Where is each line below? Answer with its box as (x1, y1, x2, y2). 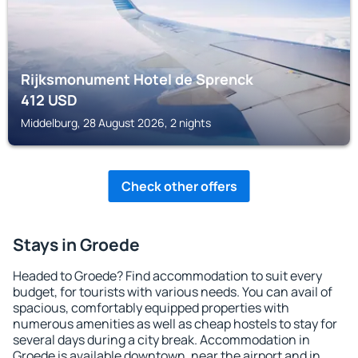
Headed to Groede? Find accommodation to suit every (13, 267, 322, 284)
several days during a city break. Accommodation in (13, 331, 310, 348)
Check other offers (121, 177, 237, 195)
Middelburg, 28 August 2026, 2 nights (21, 115, 211, 130)
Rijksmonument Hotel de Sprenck (21, 70, 253, 89)
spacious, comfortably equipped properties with (13, 299, 289, 316)
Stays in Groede (13, 233, 140, 256)
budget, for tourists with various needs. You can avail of (13, 283, 332, 300)
